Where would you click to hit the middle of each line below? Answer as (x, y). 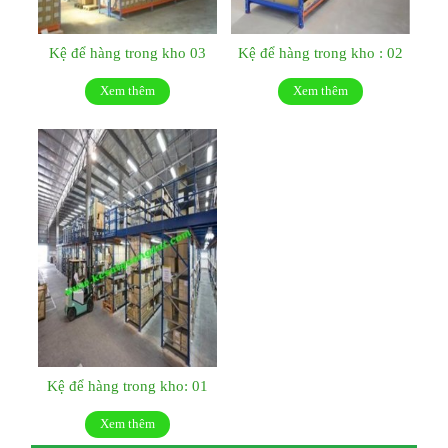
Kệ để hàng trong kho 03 (128, 53)
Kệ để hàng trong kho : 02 (320, 53)
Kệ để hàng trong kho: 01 (128, 385)
